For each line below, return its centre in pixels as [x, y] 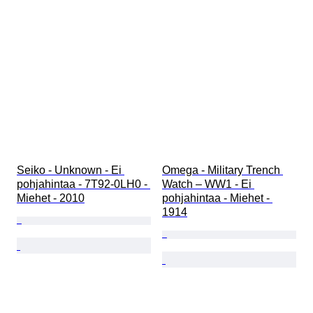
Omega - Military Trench [223, 170]
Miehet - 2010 [51, 198]
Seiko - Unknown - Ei [71, 170]
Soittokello [165, 9]
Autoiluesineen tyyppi [82, 46]
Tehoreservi [61, 9]
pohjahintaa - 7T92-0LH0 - [83, 184]
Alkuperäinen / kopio [81, 28]
